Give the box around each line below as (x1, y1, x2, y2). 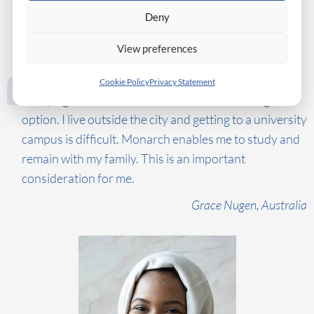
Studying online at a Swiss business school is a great (22, 91, 292, 107)
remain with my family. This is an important (22, 150, 245, 166)
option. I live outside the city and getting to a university (22, 111, 307, 127)
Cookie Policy (99, 76, 149, 87)
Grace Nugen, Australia (191, 196, 307, 212)
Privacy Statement (149, 76, 215, 87)
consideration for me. (22, 170, 135, 186)
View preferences (116, 41, 198, 55)
